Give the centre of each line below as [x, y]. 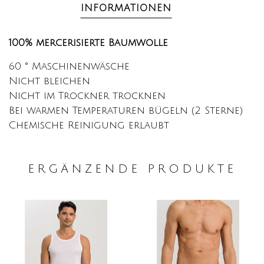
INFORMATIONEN [126, 9]
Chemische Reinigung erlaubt [89, 126]
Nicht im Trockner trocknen [87, 96]
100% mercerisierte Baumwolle [88, 43]
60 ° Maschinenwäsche [69, 67]
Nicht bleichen [49, 81]
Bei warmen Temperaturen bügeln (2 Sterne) [126, 111]
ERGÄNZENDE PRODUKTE [132, 169]
